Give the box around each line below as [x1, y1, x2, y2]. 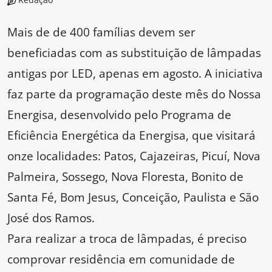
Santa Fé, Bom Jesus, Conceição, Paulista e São [7, 189, 259, 206]
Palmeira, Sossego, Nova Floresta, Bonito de [7, 168, 243, 185]
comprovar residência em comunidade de [7, 251, 235, 268]
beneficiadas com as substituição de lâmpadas [7, 44, 261, 61]
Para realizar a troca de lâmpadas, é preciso [7, 230, 246, 247]
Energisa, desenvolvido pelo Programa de [7, 106, 231, 123]
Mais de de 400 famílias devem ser [7, 24, 195, 41]
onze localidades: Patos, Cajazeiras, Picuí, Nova [7, 148, 260, 165]
